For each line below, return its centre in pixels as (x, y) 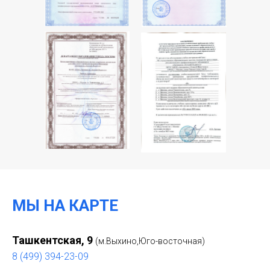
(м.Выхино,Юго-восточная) (150, 241)
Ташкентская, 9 (54, 240)
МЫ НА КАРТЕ (65, 206)
